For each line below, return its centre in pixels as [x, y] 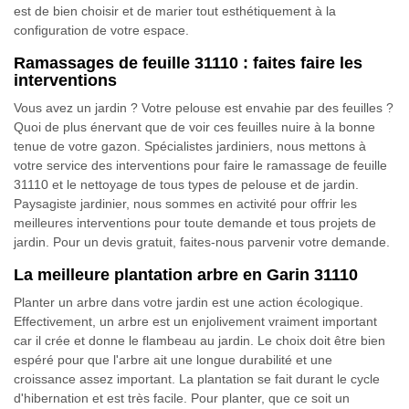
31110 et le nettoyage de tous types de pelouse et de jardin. [186, 184]
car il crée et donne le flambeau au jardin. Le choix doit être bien [199, 341]
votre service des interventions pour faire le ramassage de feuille [200, 165]
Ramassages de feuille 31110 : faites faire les [188, 63]
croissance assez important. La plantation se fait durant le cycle [197, 379]
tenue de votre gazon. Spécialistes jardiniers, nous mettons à [190, 146]
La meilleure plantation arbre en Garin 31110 [186, 275]
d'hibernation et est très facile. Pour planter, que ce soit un [182, 398]
